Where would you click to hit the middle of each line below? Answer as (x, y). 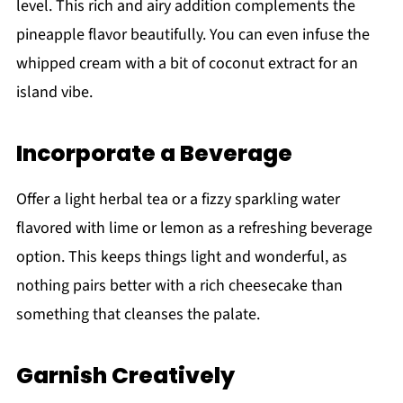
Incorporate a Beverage (154, 153)
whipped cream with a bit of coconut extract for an (187, 63)
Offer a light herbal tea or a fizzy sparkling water (178, 199)
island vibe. (54, 92)
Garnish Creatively (125, 375)
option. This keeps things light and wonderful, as (181, 256)
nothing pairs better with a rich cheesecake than (179, 285)
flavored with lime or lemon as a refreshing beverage (194, 228)
